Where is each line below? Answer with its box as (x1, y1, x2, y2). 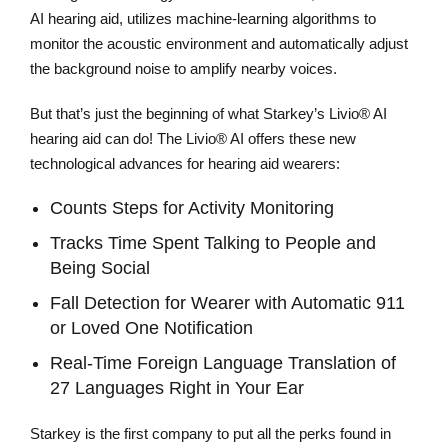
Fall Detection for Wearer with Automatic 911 (50, 293, 405, 314)
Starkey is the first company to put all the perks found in (30, 425, 391, 443)
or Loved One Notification (50, 318, 253, 339)
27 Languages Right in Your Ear (50, 378, 304, 399)
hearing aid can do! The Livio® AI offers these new (30, 130, 356, 148)
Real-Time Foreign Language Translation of (50, 353, 396, 374)
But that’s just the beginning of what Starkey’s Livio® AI (30, 105, 387, 123)
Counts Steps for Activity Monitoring (50, 198, 334, 219)
